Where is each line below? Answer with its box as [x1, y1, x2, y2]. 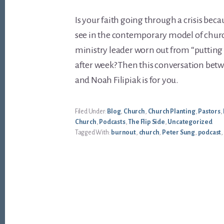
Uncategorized [167, 118, 212, 126]
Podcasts [99, 118, 125, 126]
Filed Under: [74, 108, 107, 115]
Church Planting [147, 108, 195, 115]
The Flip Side [128, 118, 165, 126]
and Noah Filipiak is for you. [74, 75, 179, 85]
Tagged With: [74, 129, 111, 136]
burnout [111, 129, 136, 136]
